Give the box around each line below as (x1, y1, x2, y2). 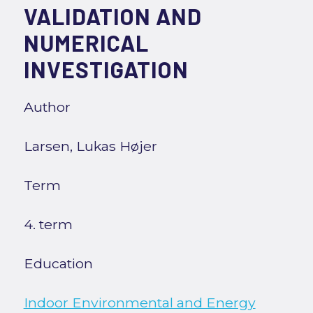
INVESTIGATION (23, 56, 189, 83)
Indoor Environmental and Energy (23, 294, 256, 312)
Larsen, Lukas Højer (23, 138, 157, 155)
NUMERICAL (23, 29, 149, 57)
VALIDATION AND (23, 3, 202, 30)
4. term (23, 216, 73, 233)
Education (23, 255, 93, 272)
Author (23, 99, 71, 116)
